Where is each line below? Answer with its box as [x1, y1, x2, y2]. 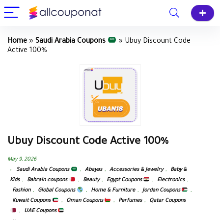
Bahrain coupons [27, 177, 69, 184]
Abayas [84, 167, 102, 173]
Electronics [157, 177, 185, 184]
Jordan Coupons [142, 188, 182, 194]
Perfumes [118, 198, 142, 204]
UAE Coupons [24, 208, 58, 215]
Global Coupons [38, 188, 77, 194]
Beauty [82, 177, 99, 184]
